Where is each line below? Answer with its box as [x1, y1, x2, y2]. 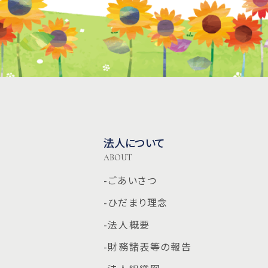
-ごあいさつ [103, 172, 157, 187]
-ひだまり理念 [103, 194, 169, 209]
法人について [103, 134, 165, 150]
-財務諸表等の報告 [103, 239, 192, 254]
